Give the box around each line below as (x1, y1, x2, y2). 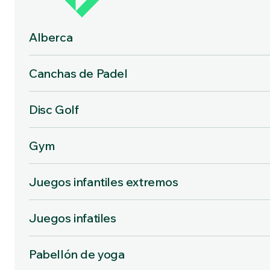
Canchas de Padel (29, 66, 128, 81)
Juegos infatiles (29, 210, 116, 225)
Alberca (29, 30, 73, 45)
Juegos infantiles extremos (29, 174, 178, 189)
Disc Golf (29, 102, 79, 117)
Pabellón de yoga (29, 246, 125, 262)
